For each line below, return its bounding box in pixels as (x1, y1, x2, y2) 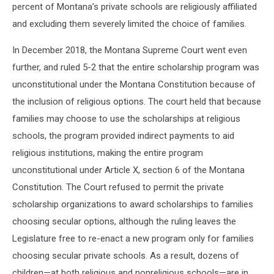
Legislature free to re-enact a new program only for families (12, 233, 254, 244)
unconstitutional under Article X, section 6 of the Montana (12, 165, 245, 176)
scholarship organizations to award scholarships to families (12, 199, 253, 210)
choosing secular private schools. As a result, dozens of (12, 250, 239, 261)
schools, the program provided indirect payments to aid (12, 130, 234, 141)
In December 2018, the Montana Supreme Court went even (12, 45, 247, 56)
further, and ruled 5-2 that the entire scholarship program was (12, 62, 259, 73)
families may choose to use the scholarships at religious (12, 113, 240, 124)
